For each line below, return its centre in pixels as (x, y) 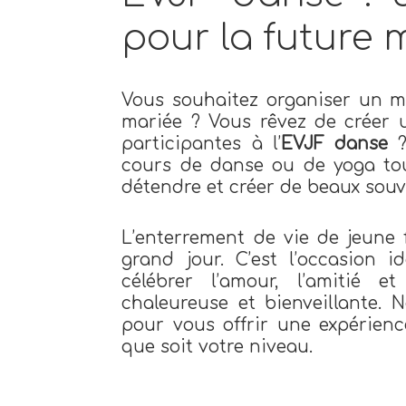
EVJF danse (334, 144)
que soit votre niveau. (217, 347)
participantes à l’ (201, 144)
